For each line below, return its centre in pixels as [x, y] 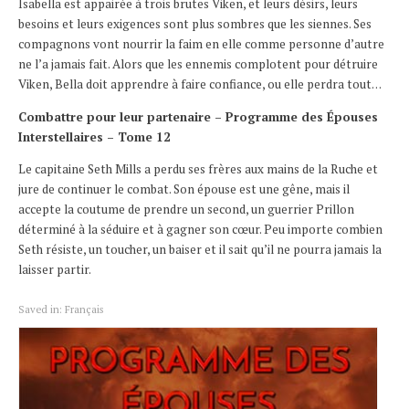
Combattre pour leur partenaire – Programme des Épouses [198, 116]
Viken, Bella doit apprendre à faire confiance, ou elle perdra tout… [200, 84]
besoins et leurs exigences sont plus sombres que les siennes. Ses [195, 24]
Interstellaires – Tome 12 [94, 136]
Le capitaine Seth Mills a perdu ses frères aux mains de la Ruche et [198, 169]
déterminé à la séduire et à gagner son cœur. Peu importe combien [200, 230]
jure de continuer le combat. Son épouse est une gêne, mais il [184, 189]
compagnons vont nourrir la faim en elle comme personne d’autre [201, 44]
